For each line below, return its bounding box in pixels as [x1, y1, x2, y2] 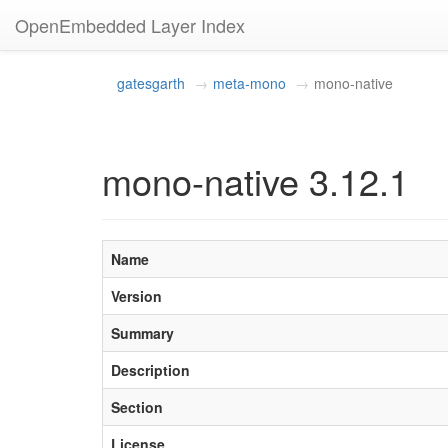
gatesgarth [117, 73, 185, 93]
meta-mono [213, 73, 286, 93]
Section [111, 397, 163, 417]
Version [111, 286, 162, 306]
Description [111, 360, 190, 380]
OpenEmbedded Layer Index [15, 12, 245, 38]
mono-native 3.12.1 [102, 155, 409, 206]
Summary [111, 323, 174, 343]
